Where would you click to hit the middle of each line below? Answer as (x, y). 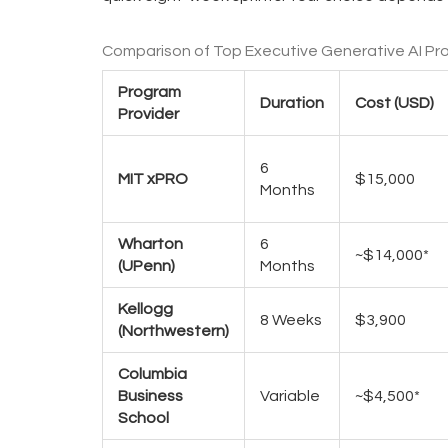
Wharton (150, 243)
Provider (148, 113)
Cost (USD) (394, 102)
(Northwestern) (173, 330)
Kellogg (145, 308)
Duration (292, 102)
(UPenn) (146, 265)
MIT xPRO (153, 178)
